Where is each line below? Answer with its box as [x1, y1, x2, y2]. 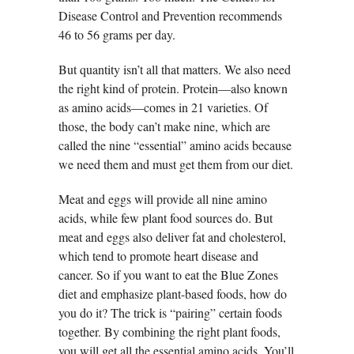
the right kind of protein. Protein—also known [58, 80, 288, 97]
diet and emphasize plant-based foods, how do [58, 285, 287, 303]
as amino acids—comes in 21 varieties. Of [58, 99, 268, 116]
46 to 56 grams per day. [58, 26, 175, 43]
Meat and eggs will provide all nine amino [58, 190, 267, 208]
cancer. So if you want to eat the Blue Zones [58, 266, 278, 284]
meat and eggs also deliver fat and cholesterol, [58, 228, 286, 246]
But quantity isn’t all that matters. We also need [58, 61, 291, 78]
